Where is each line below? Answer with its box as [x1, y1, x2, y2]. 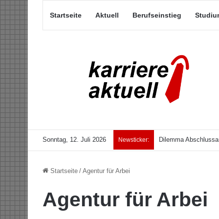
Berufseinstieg [132, 11, 181, 19]
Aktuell [95, 11, 119, 19]
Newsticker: [118, 136, 149, 144]
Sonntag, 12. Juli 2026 [43, 136, 106, 144]
